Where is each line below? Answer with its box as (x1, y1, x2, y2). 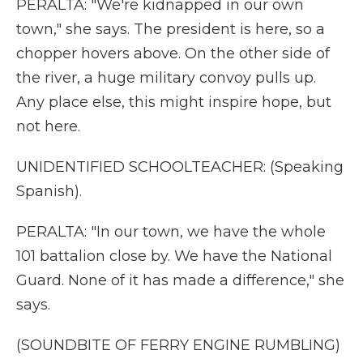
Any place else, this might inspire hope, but (16, 93, 331, 111)
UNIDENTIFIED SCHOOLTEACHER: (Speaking (16, 158, 344, 176)
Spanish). (16, 182, 82, 200)
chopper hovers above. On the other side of (16, 45, 330, 62)
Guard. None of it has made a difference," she (16, 271, 344, 289)
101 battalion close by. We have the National (16, 247, 332, 265)
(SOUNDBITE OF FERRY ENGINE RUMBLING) (16, 336, 340, 354)
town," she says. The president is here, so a (16, 20, 325, 38)
